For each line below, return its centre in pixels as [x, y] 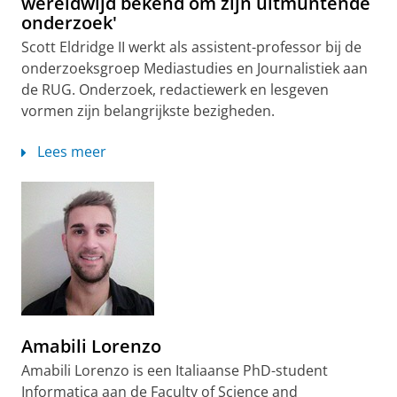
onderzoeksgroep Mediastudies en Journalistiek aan [195, 68]
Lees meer [72, 152]
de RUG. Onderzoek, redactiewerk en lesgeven [175, 90]
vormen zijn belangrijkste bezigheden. [148, 111]
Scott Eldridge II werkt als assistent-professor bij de [191, 47]
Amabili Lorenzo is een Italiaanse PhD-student [175, 370]
